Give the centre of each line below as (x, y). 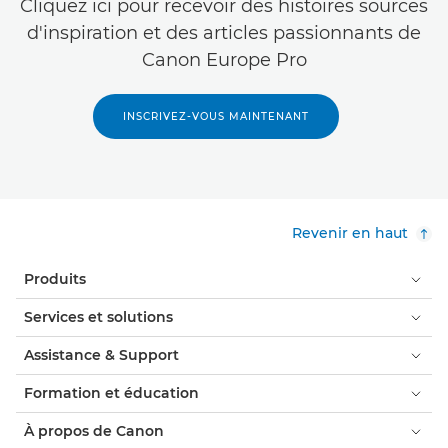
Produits (55, 279)
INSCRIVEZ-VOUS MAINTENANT (216, 117)
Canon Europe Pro (224, 60)
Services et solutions (98, 317)
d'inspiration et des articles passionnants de (224, 33)
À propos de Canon (94, 431)
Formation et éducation (111, 393)
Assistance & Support (101, 355)
